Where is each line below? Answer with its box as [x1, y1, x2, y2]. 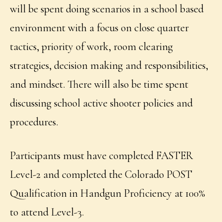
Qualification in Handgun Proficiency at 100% [10, 186, 206, 200]
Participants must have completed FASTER [10, 149, 194, 162]
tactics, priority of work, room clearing [10, 40, 173, 53]
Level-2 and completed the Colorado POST [10, 167, 193, 181]
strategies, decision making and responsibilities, [10, 58, 209, 72]
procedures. [10, 115, 58, 128]
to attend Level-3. [10, 205, 84, 219]
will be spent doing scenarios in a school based [10, 2, 204, 15]
